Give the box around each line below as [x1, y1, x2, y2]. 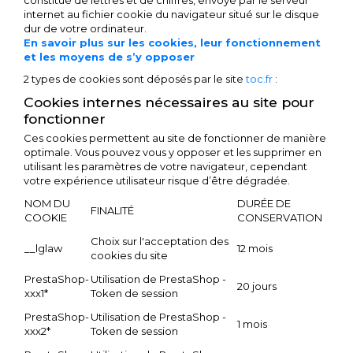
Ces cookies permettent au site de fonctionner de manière [24, 132, 326, 144]
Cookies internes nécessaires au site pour [24, 94, 314, 110]
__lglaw [24, 242, 62, 255]
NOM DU [24, 197, 70, 210]
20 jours [237, 280, 277, 292]
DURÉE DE [237, 197, 291, 210]
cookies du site [91, 249, 168, 262]
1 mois [237, 318, 267, 330]
